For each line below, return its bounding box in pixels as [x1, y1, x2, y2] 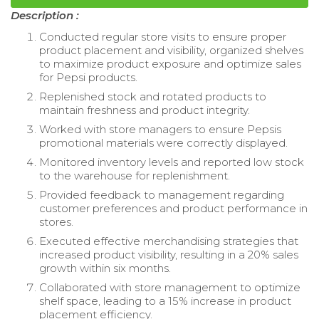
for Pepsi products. [39, 70, 137, 84]
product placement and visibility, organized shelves [39, 43, 303, 57]
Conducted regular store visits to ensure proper [39, 29, 286, 43]
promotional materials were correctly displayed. [39, 135, 288, 150]
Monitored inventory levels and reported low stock [39, 155, 304, 169]
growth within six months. [39, 261, 171, 275]
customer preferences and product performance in [39, 201, 308, 215]
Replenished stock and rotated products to [39, 89, 266, 103]
